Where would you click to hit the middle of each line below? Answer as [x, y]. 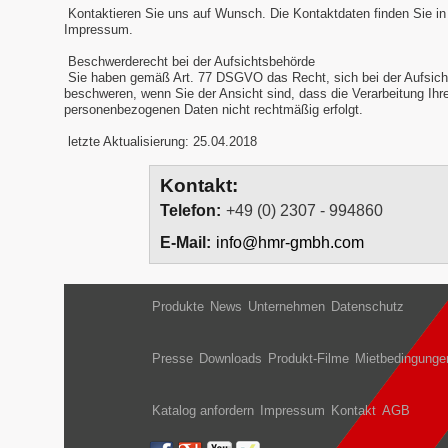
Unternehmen [286, 307]
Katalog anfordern [203, 411]
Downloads [230, 359]
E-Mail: [185, 243]
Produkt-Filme [308, 359]
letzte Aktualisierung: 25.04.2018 [160, 142]
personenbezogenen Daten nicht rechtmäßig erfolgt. [213, 110]
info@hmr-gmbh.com [290, 243]
